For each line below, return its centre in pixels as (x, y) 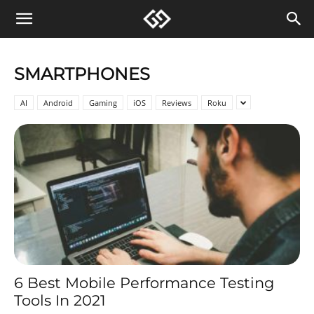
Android (58, 103)
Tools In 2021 (60, 301)
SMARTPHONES (82, 74)
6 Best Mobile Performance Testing (144, 283)
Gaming (103, 103)
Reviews (177, 103)
